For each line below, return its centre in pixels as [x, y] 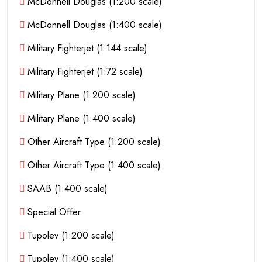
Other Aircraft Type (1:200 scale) [94, 142]
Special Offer [54, 212]
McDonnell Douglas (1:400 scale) [95, 25]
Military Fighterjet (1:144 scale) [88, 48]
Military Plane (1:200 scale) [82, 95]
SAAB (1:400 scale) [68, 188]
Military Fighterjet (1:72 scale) [85, 71]
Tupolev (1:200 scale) [71, 235]
